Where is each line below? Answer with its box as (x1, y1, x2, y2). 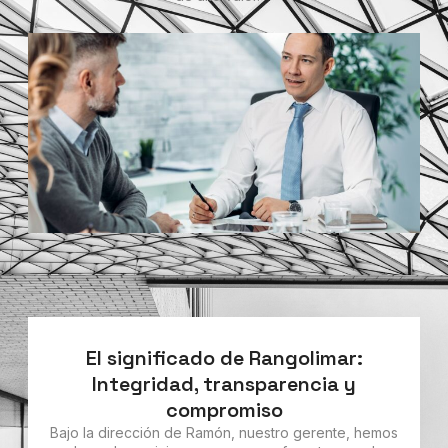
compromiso (165, 397, 283, 423)
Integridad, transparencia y (92, 371, 356, 397)
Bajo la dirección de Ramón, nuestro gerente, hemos (50, 424, 398, 441)
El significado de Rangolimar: (85, 345, 363, 371)
